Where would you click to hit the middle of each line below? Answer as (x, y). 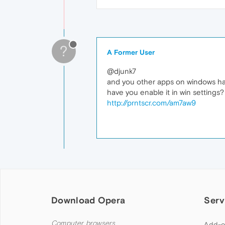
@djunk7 (122, 71)
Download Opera (88, 200)
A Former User (131, 52)
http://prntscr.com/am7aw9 (151, 103)
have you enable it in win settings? (165, 92)
